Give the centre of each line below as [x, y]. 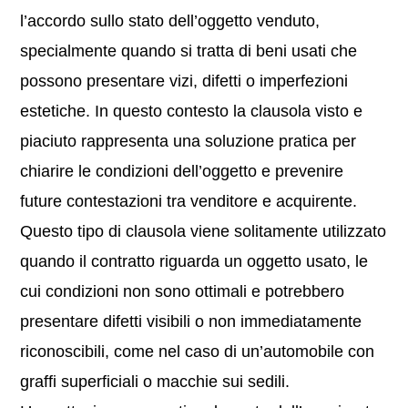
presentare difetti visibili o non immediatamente [191, 321]
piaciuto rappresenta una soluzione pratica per [189, 141]
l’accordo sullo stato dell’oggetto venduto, [170, 21]
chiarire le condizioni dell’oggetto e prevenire [182, 171]
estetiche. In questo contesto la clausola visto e [192, 111]
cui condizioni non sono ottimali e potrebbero [183, 291]
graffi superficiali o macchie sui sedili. [155, 382]
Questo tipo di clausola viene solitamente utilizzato [204, 231]
